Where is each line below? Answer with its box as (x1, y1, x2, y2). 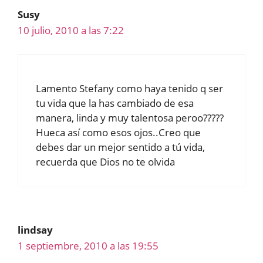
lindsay (18, 223, 53, 237)
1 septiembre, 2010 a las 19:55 (18, 239, 159, 253)
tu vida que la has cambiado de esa (36, 96, 194, 110)
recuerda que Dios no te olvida (36, 155, 175, 169)
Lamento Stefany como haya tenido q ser (36, 82, 223, 96)
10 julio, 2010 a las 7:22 (18, 23, 124, 37)
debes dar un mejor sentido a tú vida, (36, 140, 205, 154)
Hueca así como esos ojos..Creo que (36, 126, 201, 140)
